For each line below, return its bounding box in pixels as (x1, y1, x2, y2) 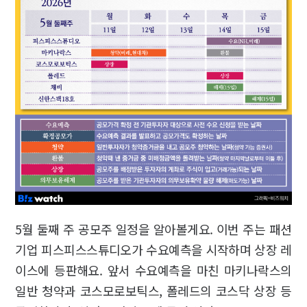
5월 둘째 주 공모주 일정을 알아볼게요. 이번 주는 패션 (15, 220, 292, 238)
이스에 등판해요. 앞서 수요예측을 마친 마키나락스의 (15, 261, 292, 280)
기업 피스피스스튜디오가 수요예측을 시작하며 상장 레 (15, 241, 292, 259)
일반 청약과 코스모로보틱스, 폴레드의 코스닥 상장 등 (15, 282, 292, 300)
